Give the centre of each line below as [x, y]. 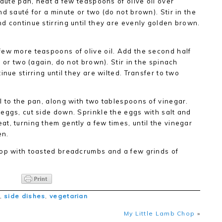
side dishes [25, 196]
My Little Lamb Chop [159, 213]
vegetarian [69, 196]
